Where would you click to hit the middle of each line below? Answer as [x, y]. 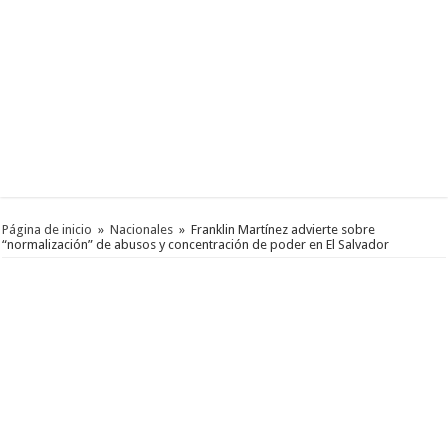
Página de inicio [47, 230]
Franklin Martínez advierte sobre [283, 230]
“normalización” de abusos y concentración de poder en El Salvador [196, 245]
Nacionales [142, 230]
